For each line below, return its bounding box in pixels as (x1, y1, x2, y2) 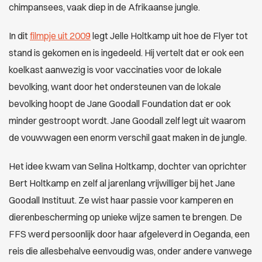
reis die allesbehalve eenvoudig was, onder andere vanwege (9, 245, 252, 257)
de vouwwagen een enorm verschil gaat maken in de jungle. (9, 132, 247, 144)
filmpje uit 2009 (30, 30, 91, 42)
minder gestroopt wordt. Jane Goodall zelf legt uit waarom (9, 115, 246, 127)
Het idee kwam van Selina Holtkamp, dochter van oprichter (9, 160, 247, 173)
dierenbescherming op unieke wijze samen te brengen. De (9, 211, 242, 223)
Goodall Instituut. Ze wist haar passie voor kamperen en (9, 194, 233, 206)
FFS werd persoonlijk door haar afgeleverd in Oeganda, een (9, 228, 250, 240)
